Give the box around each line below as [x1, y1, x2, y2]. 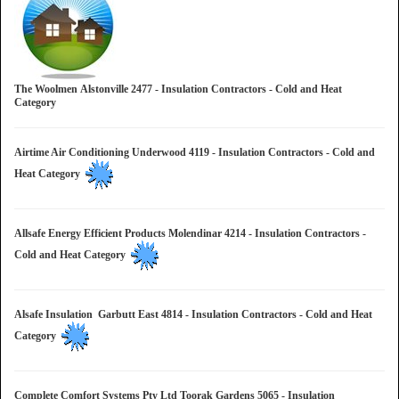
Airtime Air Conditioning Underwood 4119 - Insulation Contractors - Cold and [14, 146, 375, 159]
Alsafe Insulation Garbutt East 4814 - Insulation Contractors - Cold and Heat [14, 308, 372, 321]
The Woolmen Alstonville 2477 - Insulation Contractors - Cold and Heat [14, 83, 342, 95]
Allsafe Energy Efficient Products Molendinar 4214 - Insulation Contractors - [14, 227, 366, 240]
